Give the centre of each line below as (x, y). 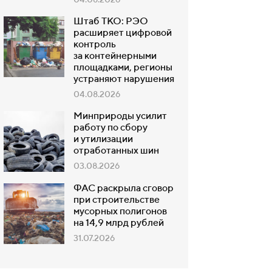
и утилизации (103, 140)
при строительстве (117, 200)
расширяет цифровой (123, 33)
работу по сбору (110, 128)
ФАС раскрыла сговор (124, 189)
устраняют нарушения (124, 80)
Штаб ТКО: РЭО (111, 22)
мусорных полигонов (120, 212)
